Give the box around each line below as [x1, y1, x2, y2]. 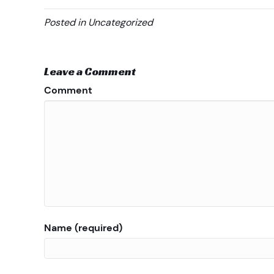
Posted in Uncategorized [44, 16, 153, 29]
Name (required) [44, 221, 122, 234]
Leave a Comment [44, 64, 136, 78]
